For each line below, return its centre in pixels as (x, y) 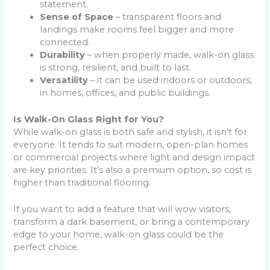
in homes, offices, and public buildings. (125, 93)
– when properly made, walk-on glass (170, 55)
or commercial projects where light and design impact (134, 158)
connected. (65, 42)
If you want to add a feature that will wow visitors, (122, 209)
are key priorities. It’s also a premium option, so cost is (133, 170)
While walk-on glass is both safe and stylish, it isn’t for (130, 132)
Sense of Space (77, 17)
